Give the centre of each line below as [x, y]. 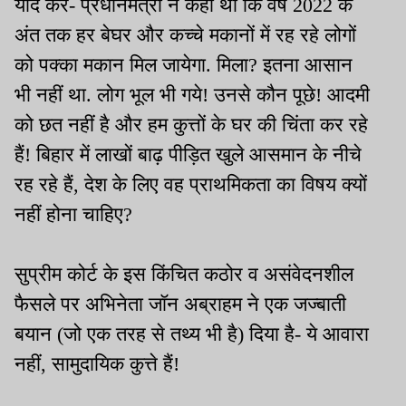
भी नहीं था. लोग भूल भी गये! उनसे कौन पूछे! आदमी [192, 95]
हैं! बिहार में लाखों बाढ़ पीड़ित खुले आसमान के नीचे [188, 155]
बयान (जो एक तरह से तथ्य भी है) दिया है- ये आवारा [192, 334]
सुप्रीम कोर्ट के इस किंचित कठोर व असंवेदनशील [184, 275]
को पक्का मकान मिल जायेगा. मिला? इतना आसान [184, 65]
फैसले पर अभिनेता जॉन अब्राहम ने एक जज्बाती [180, 304]
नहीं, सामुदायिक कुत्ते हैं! [97, 364]
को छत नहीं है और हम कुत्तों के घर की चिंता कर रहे [191, 125]
